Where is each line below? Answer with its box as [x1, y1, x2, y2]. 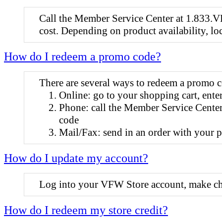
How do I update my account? [4, 151, 148, 165]
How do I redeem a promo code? [4, 50, 161, 63]
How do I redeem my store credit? [4, 203, 168, 217]
